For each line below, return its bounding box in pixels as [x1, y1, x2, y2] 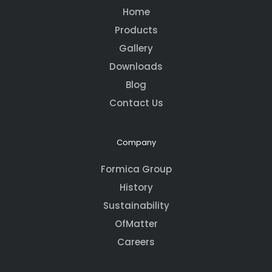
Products [114, 24, 158, 37]
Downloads [109, 60, 163, 73]
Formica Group [100, 163, 172, 176]
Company [116, 137, 156, 149]
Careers [117, 236, 155, 249]
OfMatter [114, 217, 158, 231]
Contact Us [109, 97, 163, 110]
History [119, 181, 153, 194]
